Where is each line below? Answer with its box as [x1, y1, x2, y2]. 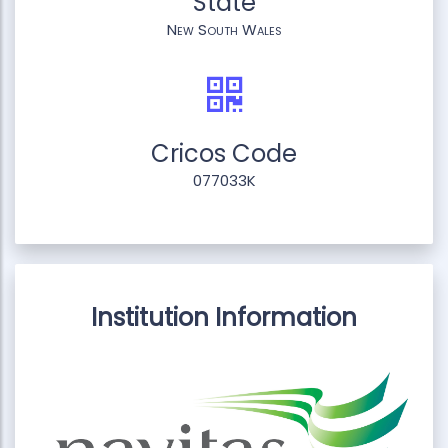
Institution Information [91, 300, 357, 334]
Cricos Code [151, 136, 297, 170]
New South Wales [166, 18, 282, 40]
